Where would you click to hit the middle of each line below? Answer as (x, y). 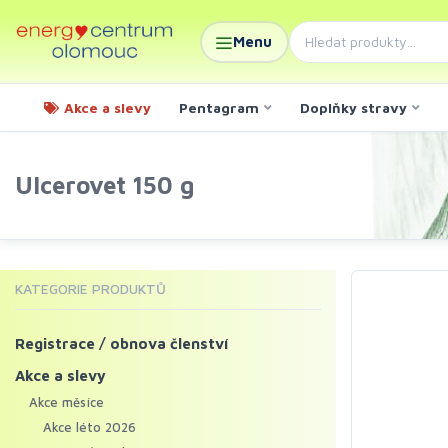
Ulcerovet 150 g (104, 185)
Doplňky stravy (353, 107)
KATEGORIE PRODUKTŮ (90, 288)
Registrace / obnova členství (122, 343)
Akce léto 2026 (89, 427)
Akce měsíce (66, 402)
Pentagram (219, 107)
